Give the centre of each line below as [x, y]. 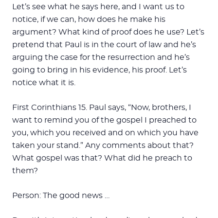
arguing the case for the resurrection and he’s [101, 57]
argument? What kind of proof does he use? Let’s [108, 32]
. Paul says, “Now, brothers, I [138, 107]
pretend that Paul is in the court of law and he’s [104, 45]
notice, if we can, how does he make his [89, 19]
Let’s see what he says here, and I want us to [98, 7]
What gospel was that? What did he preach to [102, 158]
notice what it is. [44, 82]
